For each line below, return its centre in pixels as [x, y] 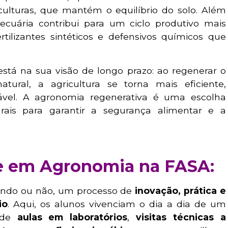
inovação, [158, 191]
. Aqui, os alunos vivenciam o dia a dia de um [117, 204]
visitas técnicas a [181, 217]
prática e [205, 191]
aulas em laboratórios [72, 217]
